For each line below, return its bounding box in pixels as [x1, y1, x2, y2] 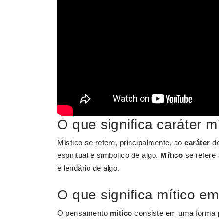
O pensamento [57, 209, 110, 217]
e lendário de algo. [57, 164, 120, 172]
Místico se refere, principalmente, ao [57, 138, 184, 147]
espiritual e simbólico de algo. [57, 151, 160, 159]
